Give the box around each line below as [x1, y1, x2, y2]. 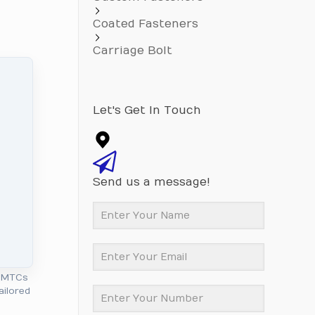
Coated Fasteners [92, 18, 198, 30]
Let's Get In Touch [92, 104, 201, 117]
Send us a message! [92, 176, 210, 188]
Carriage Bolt [92, 44, 172, 57]
